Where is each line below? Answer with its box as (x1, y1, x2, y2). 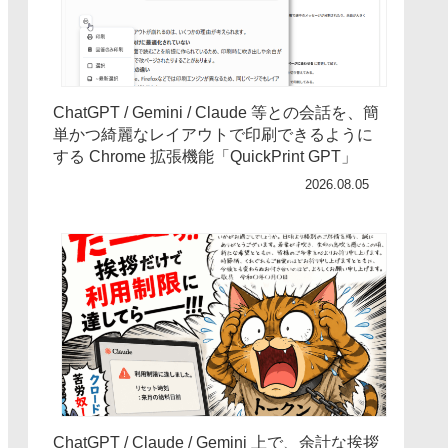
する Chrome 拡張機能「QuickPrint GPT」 (53, 148, 357, 166)
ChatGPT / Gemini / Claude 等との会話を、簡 (53, 104, 379, 122)
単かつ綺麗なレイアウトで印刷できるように (53, 126, 373, 144)
